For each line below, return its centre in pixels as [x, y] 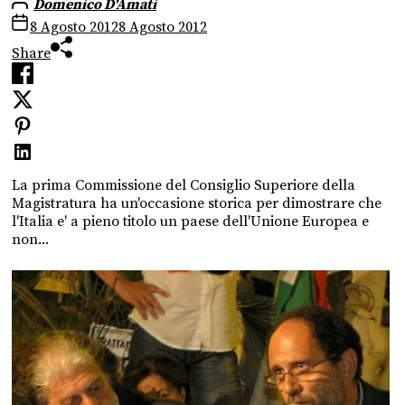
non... [30, 240]
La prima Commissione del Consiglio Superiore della [184, 186]
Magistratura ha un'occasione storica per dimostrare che [197, 204]
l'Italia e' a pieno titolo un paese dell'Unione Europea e [190, 222]
